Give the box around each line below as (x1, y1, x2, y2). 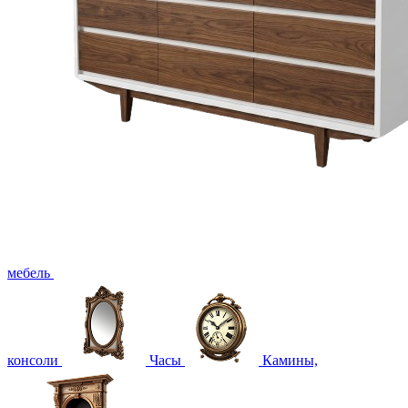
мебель (7, 264, 50, 280)
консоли (7, 352, 58, 368)
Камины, (262, 352, 318, 368)
